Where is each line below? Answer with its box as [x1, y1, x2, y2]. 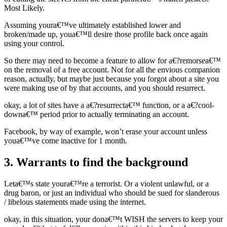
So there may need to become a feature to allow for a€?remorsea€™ [4, 56, 221, 65]
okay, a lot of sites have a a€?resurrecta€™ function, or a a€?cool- [4, 101, 214, 110]
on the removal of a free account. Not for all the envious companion [4, 65, 220, 74]
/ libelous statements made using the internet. [4, 198, 146, 207]
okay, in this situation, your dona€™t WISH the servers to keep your [4, 215, 223, 224]
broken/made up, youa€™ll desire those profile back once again [4, 30, 208, 39]
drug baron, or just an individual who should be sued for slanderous [4, 188, 219, 198]
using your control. [4, 39, 64, 48]
